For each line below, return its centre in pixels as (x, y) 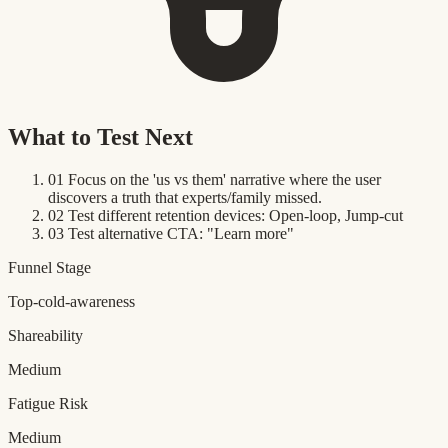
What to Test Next (100, 136)
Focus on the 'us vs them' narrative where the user (224, 179)
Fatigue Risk (48, 403)
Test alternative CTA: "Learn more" (181, 233)
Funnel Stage (49, 267)
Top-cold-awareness (71, 301)
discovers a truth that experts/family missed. (185, 197)
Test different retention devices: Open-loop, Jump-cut (235, 215)
